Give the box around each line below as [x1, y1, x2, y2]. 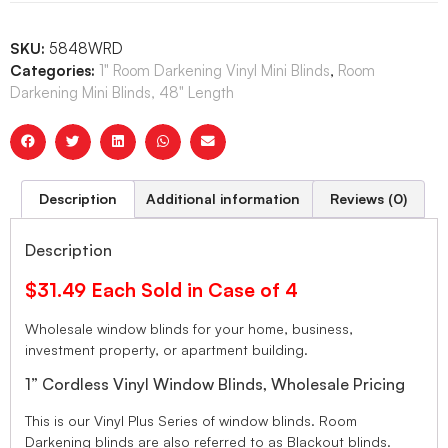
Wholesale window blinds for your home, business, [25, 320, 353, 338]
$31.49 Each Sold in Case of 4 [25, 277, 298, 302]
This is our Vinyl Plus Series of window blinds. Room [25, 411, 357, 429]
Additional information [146, 189, 301, 207]
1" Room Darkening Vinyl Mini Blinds [99, 60, 330, 80]
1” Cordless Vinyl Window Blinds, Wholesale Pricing [25, 373, 405, 394]
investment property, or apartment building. [25, 341, 308, 359]
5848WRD [49, 38, 123, 58]
